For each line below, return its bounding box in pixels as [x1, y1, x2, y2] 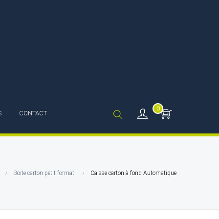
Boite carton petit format [13, 170, 74, 176]
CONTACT [19, 109, 47, 117]
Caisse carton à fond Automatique [90, 170, 176, 176]
